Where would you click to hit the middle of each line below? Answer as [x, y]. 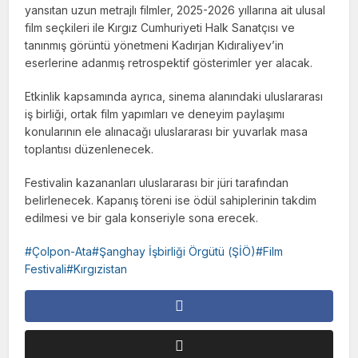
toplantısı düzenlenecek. [89, 149]
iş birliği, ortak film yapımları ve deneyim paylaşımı [155, 114]
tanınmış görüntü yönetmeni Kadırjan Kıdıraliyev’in [155, 46]
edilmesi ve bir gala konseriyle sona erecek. [142, 218]
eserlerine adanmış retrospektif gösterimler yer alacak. [169, 63]
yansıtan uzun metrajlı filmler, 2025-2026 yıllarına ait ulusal [175, 10]
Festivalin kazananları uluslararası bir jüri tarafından [157, 183]
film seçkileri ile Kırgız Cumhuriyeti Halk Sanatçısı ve [160, 28]
